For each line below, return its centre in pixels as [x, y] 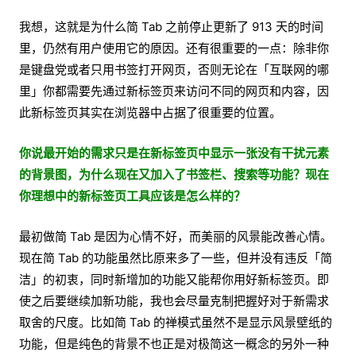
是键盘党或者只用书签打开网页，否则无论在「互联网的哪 [174, 70]
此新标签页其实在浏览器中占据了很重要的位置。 [150, 113]
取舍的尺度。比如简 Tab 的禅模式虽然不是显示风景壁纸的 [176, 323]
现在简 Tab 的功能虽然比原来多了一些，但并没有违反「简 [176, 258]
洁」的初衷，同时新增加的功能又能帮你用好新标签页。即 [174, 280]
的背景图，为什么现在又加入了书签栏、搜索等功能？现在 [174, 175]
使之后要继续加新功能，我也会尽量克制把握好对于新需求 [174, 301]
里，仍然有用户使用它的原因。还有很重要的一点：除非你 [174, 48]
